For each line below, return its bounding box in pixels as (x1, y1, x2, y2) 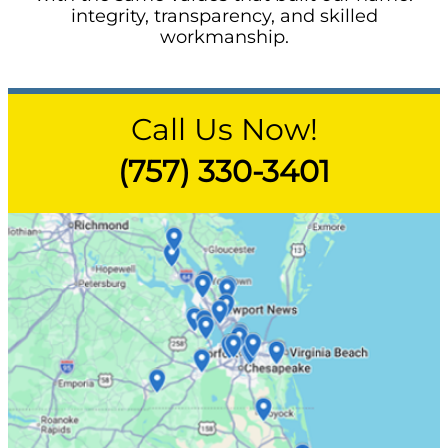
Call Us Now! (130, 111, 318, 149)
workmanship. (159, 26, 289, 49)
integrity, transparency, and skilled (70, 5, 378, 28)
